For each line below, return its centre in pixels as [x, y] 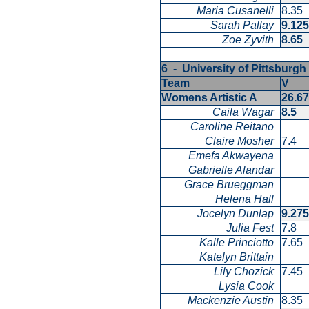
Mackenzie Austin [233, 301]
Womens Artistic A [212, 98]
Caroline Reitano [235, 127]
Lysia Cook [249, 286]
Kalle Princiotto [239, 243]
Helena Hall [247, 199]
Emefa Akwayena [234, 156]
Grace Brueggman [232, 185]
